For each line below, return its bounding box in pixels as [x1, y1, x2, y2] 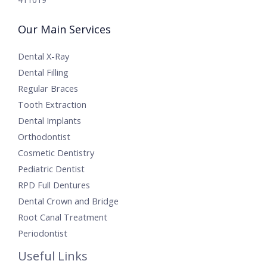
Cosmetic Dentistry [18, 146, 94, 159]
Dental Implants [18, 114, 81, 126]
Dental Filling [18, 66, 69, 78]
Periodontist [18, 226, 67, 239]
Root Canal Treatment [18, 210, 107, 223]
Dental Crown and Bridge [18, 194, 119, 207]
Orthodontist [18, 130, 70, 142]
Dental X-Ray [18, 49, 69, 62]
